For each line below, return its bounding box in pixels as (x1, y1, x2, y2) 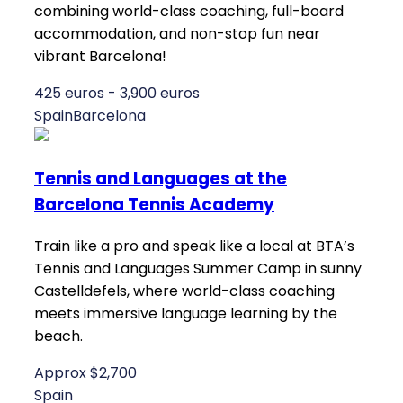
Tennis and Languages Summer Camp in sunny (34, 258, 362, 280)
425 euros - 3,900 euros (34, 82, 200, 103)
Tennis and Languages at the (34, 166, 287, 192)
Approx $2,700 (34, 363, 137, 384)
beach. (34, 326, 83, 347)
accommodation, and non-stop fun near (34, 22, 320, 44)
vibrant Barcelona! (34, 45, 166, 67)
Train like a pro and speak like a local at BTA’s (34, 236, 354, 257)
